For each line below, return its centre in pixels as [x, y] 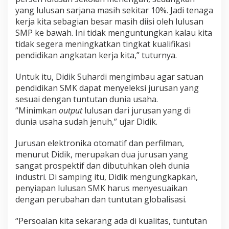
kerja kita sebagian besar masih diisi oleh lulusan [109, 22]
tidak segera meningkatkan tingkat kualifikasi [103, 44]
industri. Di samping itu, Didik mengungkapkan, [107, 177]
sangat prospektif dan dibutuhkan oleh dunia [102, 166]
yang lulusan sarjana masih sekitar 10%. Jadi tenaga [114, 10]
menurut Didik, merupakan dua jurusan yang [102, 155]
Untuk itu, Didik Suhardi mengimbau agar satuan [109, 77]
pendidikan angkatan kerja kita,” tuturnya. [96, 55]
